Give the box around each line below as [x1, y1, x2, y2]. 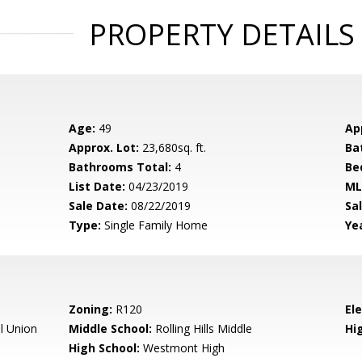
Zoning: [69, 301, 113, 317]
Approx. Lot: [69, 140, 140, 155]
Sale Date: [69, 198, 128, 213]
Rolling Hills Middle [152, 321, 253, 336]
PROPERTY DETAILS [88, 15, 355, 54]
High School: [69, 340, 141, 356]
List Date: [69, 179, 126, 194]
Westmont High [140, 340, 225, 356]
